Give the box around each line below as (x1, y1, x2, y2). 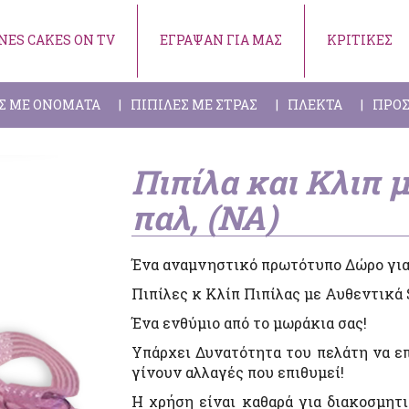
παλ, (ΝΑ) (131, 195, 278, 239)
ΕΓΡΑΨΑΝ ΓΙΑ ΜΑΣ (160, 31, 282, 48)
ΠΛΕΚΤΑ (288, 96, 342, 113)
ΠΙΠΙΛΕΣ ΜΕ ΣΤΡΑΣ (131, 96, 257, 113)
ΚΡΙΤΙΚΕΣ (327, 31, 393, 48)
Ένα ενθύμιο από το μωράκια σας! (131, 313, 367, 332)
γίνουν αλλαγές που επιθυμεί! (131, 362, 344, 382)
